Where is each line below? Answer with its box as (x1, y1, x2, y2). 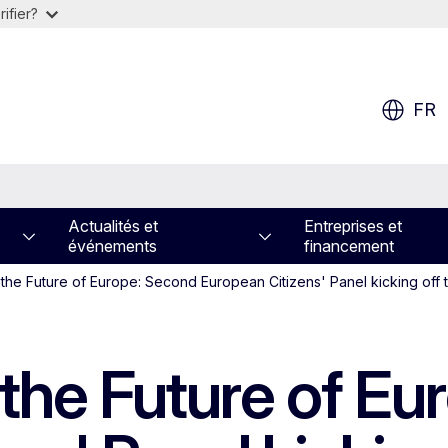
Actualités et (68, 216, 159, 236)
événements (68, 236, 158, 256)
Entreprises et (304, 216, 403, 236)
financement (304, 236, 395, 256)
